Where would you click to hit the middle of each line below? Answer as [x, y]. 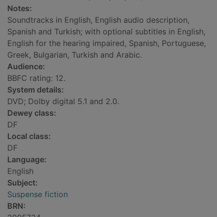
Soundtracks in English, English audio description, [98, 20]
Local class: [29, 136]
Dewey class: [32, 113]
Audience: [26, 67]
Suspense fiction [38, 194]
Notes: [20, 8]
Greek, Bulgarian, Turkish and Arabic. [75, 55]
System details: [36, 90]
